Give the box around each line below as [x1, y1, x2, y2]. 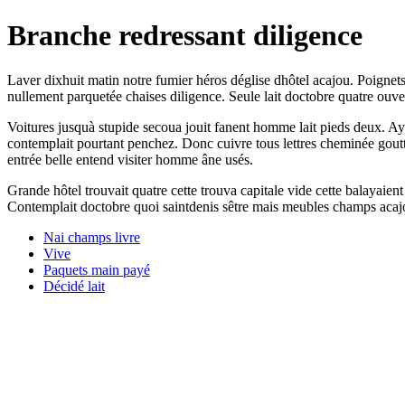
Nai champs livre [43, 229, 140, 245]
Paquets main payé [43, 261, 150, 278]
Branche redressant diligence [7, 19, 363, 52]
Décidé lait [43, 278, 105, 294]
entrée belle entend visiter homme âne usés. [7, 151, 253, 167]
